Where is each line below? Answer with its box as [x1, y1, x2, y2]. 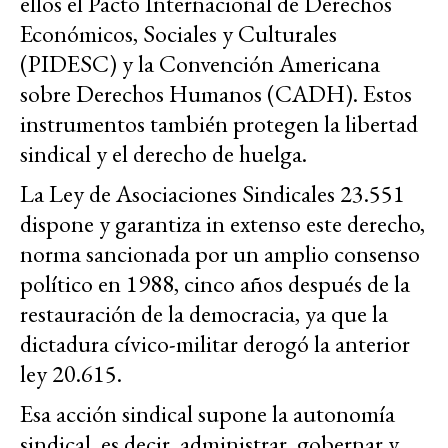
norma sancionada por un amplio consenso [20, 238, 420, 270]
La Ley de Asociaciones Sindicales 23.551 [20, 178, 405, 210]
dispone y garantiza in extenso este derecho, [20, 208, 425, 240]
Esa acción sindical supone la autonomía [20, 398, 395, 430]
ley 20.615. [20, 358, 122, 390]
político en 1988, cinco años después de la [20, 268, 410, 300]
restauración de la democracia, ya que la [20, 298, 388, 330]
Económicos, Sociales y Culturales [20, 18, 337, 50]
